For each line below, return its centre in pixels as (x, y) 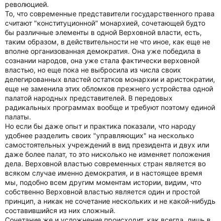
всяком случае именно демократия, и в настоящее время (104, 173)
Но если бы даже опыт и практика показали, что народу (100, 126)
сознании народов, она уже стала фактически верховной (102, 60)
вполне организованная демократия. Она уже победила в (103, 51)
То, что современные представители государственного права (110, 14)
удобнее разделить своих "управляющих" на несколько (99, 135)
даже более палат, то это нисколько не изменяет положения (108, 154)
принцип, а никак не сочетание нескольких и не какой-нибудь (110, 201)
